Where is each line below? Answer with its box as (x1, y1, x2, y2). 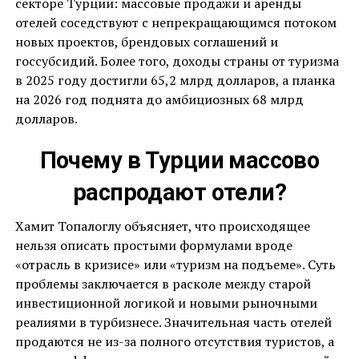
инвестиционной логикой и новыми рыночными (14, 294, 317, 313)
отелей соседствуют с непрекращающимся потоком (14, 14, 337, 32)
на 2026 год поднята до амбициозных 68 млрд (14, 91, 304, 109)
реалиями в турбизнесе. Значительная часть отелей (14, 313, 332, 332)
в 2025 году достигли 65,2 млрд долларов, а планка (14, 71, 335, 90)
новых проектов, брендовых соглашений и (14, 33, 278, 51)
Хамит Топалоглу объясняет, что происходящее (14, 217, 310, 236)
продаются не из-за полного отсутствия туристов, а (14, 333, 334, 351)
